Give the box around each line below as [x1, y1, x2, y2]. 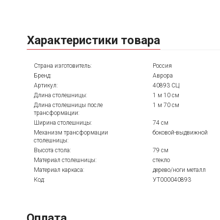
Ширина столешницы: [34, 119, 92, 126]
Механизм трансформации [34, 129, 108, 136]
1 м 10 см [152, 91, 179, 99]
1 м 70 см [152, 101, 179, 109]
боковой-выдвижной [152, 129, 208, 136]
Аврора [152, 72, 173, 79]
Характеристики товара [27, 33, 160, 47]
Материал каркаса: [34, 166, 84, 173]
